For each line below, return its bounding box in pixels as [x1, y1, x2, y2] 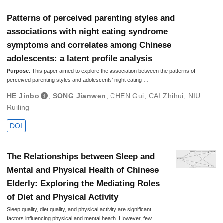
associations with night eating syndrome [6, 26, 168, 36]
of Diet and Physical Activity [6, 192, 118, 202]
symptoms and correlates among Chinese [6, 40, 171, 50]
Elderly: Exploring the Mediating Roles [6, 179, 160, 189]
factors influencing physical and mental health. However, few [6, 215, 152, 222]
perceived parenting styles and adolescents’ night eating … [6, 76, 149, 83]
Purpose [6, 67, 29, 74]
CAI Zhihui [148, 91, 184, 100]
